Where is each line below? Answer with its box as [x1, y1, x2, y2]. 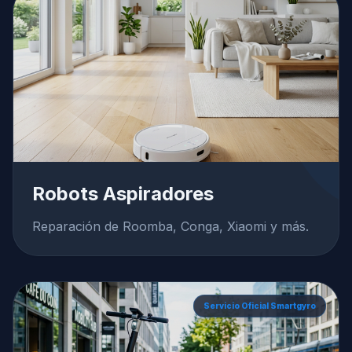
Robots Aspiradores [32, 182, 214, 205]
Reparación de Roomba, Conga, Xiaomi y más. [32, 218, 309, 234]
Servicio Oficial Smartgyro [203, 301, 316, 310]
